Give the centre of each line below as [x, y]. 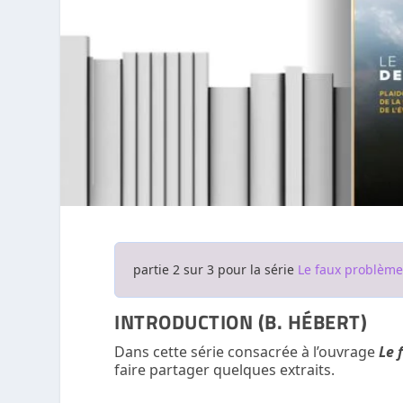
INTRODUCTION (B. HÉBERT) [241, 321]
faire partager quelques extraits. [225, 369]
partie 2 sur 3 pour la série [216, 269]
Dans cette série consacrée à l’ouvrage [247, 351]
